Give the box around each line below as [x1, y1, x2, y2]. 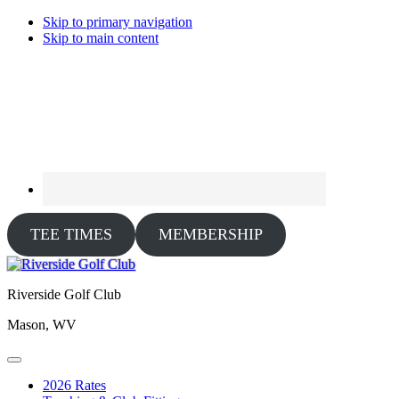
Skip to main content [43, 30, 159, 45]
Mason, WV [7, 317, 77, 332]
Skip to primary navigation [43, 14, 192, 29]
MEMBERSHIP [158, 225, 263, 243]
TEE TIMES [29, 225, 112, 243]
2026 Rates [43, 378, 106, 393]
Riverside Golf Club [7, 287, 121, 302]
